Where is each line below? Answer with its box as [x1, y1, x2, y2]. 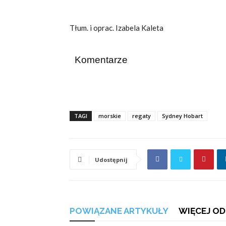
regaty [132, 111, 151, 120]
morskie [98, 111, 121, 120]
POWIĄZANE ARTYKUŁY [70, 205, 168, 216]
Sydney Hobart [162, 111, 203, 120]
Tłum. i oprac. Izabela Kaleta [70, 23, 163, 32]
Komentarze [75, 54, 128, 65]
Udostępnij [95, 155, 128, 163]
